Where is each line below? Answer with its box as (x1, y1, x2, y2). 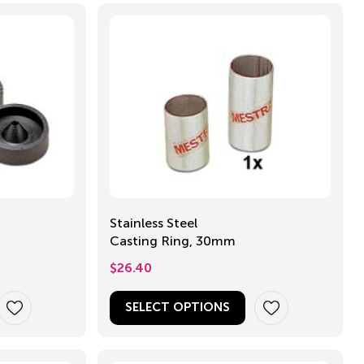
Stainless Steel (110, 214, 198, 231)
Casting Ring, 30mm (196, 232, 236, 249)
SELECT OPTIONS (125, 301, 231, 314)
